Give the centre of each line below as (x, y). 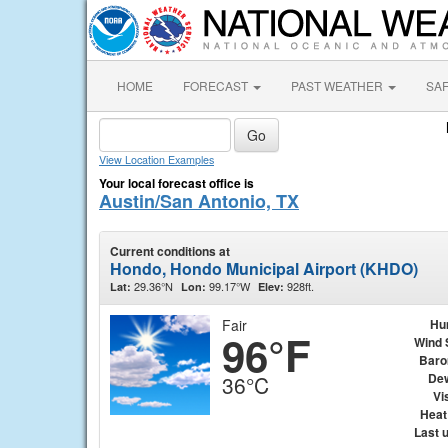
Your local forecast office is (176, 183)
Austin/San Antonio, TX (199, 201)
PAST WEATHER (338, 85)
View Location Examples (156, 159)
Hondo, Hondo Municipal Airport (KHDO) (264, 268)
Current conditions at (170, 251)
